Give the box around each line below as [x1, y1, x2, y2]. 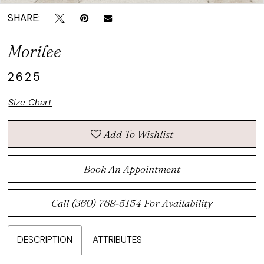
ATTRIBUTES [93, 234, 143, 246]
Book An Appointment [84, 161, 180, 176]
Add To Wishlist [104, 127, 173, 141]
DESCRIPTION [17, 234, 73, 246]
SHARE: [8, 11, 41, 25]
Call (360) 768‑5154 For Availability [51, 196, 213, 210]
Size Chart [8, 96, 52, 108]
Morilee [8, 41, 62, 62]
